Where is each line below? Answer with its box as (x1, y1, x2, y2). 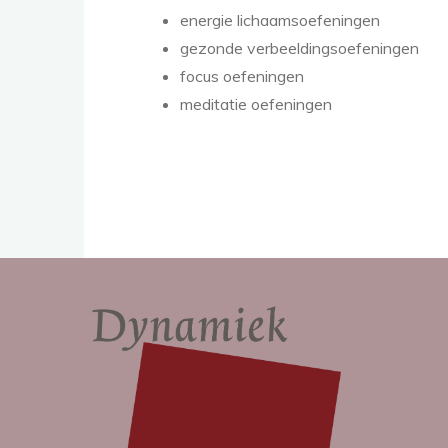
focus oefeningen (180, 66, 304, 86)
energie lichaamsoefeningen (180, 10, 380, 30)
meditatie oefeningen (180, 94, 332, 114)
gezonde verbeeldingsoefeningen (180, 38, 419, 58)
